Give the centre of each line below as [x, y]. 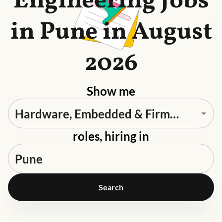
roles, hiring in [111, 136]
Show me [111, 91]
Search [111, 187]
